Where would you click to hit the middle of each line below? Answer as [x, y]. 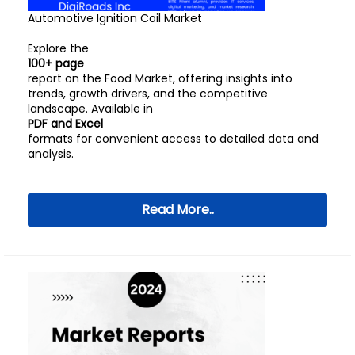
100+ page [56, 63]
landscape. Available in [90, 109]
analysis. [51, 154]
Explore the [58, 48]
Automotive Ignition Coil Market [115, 18]
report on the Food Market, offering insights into [160, 78]
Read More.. [177, 210]
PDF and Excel [65, 124]
